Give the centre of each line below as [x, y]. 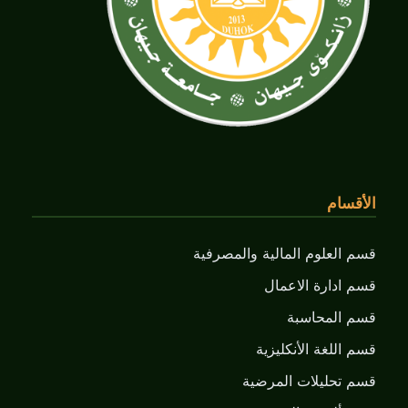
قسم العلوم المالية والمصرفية [285, 254]
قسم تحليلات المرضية [309, 382]
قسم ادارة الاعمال [320, 286]
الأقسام [352, 204]
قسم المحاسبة [331, 318]
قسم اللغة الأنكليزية [316, 350]
